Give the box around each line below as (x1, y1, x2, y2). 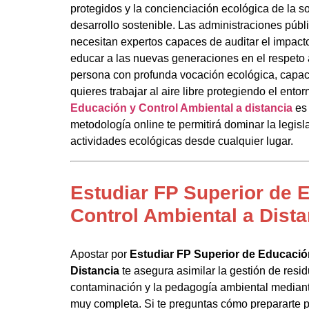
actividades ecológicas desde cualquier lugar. (70, 135, 293, 148)
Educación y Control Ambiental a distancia (70, 102, 292, 114)
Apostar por (70, 248, 130, 261)
